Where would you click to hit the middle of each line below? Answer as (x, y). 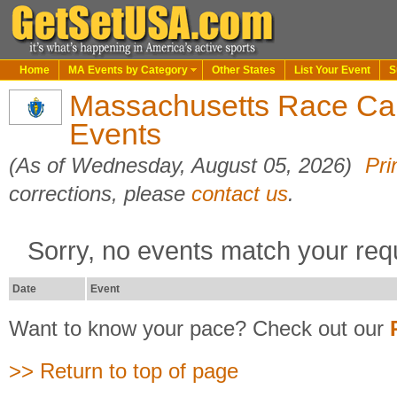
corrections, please (100, 194)
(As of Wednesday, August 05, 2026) (183, 165)
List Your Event (332, 70)
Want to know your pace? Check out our (199, 328)
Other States (244, 70)
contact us (240, 194)
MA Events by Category (128, 70)
